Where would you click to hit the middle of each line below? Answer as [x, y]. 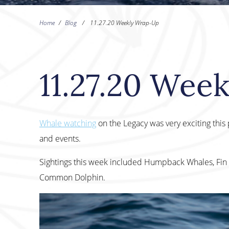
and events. [60, 139]
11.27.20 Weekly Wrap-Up [124, 23]
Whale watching [68, 123]
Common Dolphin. [72, 177]
